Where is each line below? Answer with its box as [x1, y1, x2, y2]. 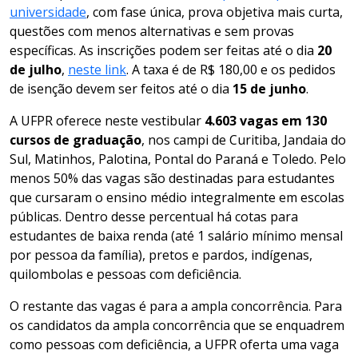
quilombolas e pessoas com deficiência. [10, 265, 241, 283]
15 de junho [233, 79, 306, 97]
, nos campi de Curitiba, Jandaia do [141, 130, 346, 149]
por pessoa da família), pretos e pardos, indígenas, [10, 245, 312, 264]
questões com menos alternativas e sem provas [10, 22, 294, 40]
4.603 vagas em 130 [205, 111, 327, 129]
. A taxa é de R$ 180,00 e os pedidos [126, 60, 336, 78]
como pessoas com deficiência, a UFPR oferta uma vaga [10, 335, 339, 353]
